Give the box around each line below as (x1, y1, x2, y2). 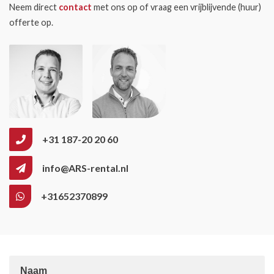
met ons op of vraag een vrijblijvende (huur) (92, 2, 261, 12)
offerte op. (9, 17, 53, 28)
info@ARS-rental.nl (42, 161, 129, 174)
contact (59, 2, 92, 12)
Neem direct (9, 2, 59, 12)
